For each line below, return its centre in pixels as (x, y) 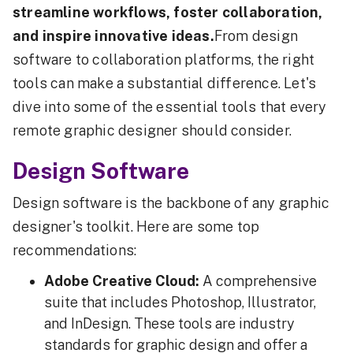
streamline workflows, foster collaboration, (168, 12)
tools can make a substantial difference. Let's (165, 83)
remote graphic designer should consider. (152, 130)
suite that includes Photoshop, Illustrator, (180, 302)
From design (256, 36)
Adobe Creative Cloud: (122, 281)
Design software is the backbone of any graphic (171, 203)
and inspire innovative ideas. (113, 36)
